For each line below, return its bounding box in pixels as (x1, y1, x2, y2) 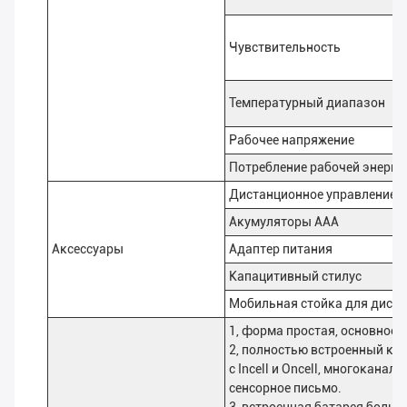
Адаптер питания (229, 242, 333, 257)
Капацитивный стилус (229, 269, 362, 284)
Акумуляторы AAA (229, 214, 339, 230)
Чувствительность (229, 40, 341, 55)
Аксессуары (52, 242, 124, 257)
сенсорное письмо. (229, 381, 342, 396)
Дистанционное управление (229, 187, 396, 203)
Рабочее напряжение (229, 133, 354, 148)
